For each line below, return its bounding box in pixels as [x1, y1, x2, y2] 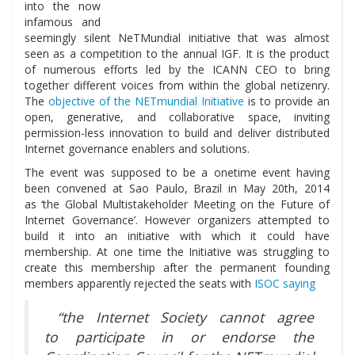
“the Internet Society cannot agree [56, 307, 315, 327]
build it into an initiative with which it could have [25, 228, 330, 244]
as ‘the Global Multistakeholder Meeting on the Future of [25, 197, 330, 212]
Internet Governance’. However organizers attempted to [25, 212, 330, 228]
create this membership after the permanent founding [25, 260, 330, 276]
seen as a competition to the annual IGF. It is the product [25, 46, 330, 62]
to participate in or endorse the [44, 327, 314, 347]
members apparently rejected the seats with [25, 276, 254, 292]
